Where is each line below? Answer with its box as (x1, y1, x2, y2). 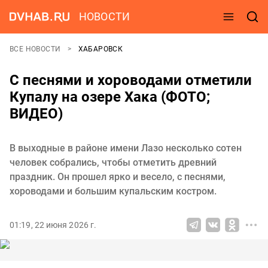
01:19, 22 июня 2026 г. (10, 220, 97, 230)
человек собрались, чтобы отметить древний (10, 157, 217, 168)
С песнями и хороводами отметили (10, 72, 252, 89)
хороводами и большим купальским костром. (10, 185, 217, 197)
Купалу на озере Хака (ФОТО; (10, 89, 210, 105)
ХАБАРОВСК (78, 45, 123, 53)
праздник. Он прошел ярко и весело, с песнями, (10, 171, 226, 182)
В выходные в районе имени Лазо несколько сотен (10, 142, 242, 154)
